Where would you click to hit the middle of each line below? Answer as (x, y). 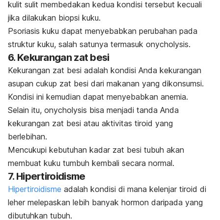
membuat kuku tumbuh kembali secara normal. (91, 163)
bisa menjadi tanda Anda (133, 110)
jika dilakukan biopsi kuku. (55, 18)
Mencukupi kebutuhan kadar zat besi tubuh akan (96, 150)
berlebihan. (27, 137)
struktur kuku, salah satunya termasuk (77, 44)
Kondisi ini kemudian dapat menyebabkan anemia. (98, 97)
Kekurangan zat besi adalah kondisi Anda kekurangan (105, 70)
